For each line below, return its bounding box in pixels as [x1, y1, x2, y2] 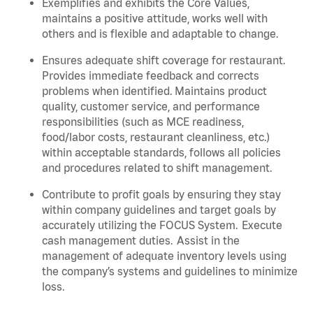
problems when [42, 84, 122, 97]
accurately [42, 218, 98, 231]
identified [122, 84, 170, 97]
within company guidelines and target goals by [42, 203, 276, 216]
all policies [225, 145, 281, 159]
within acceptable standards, [42, 145, 189, 159]
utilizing [98, 218, 137, 231]
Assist [177, 233, 208, 247]
